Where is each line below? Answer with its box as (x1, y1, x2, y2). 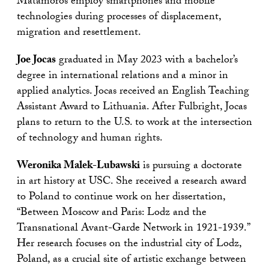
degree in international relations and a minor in (17, 67, 228, 86)
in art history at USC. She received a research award (17, 172, 246, 192)
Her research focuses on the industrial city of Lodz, (17, 235, 241, 254)
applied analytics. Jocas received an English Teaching (17, 82, 249, 101)
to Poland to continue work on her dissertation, (17, 188, 225, 207)
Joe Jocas (17, 51, 56, 70)
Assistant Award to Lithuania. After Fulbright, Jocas (17, 98, 247, 117)
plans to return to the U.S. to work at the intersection (17, 113, 252, 133)
